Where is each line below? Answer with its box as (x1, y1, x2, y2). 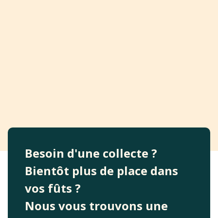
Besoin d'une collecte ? (25, 145, 157, 161)
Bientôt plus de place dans (25, 162, 178, 179)
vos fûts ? (25, 180, 81, 196)
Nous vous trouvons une (25, 197, 168, 214)
